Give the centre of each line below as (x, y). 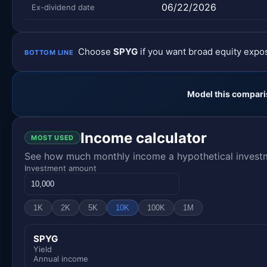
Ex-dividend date (63, 7)
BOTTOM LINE (49, 52)
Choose (96, 51)
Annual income (61, 258)
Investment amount (60, 168)
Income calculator (143, 138)
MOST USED (52, 138)
